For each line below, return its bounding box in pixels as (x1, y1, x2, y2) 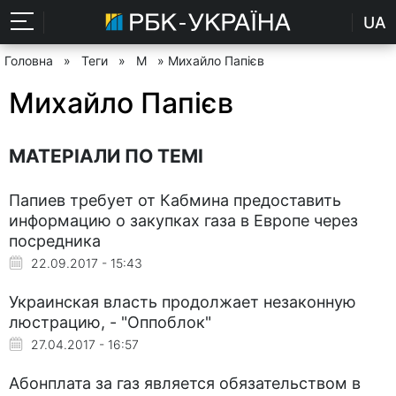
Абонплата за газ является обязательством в (9, 373, 361, 392)
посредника (9, 231, 101, 250)
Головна (4, 53, 53, 68)
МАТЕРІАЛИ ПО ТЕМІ (9, 144, 203, 167)
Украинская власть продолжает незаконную (9, 292, 356, 311)
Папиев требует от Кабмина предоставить (9, 190, 341, 209)
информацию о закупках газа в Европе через (9, 210, 358, 230)
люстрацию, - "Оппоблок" (9, 312, 211, 331)
